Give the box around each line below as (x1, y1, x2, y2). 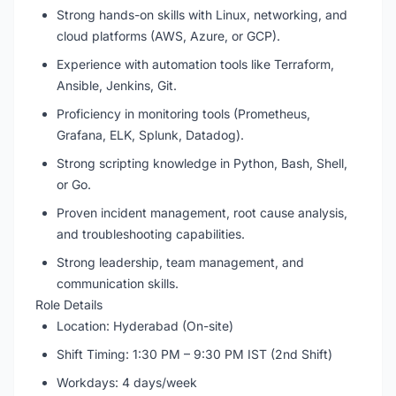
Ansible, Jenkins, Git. (57, 78, 177, 93)
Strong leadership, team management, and (57, 255, 304, 270)
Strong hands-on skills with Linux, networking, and (57, 7, 347, 22)
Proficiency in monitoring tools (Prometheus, (57, 106, 310, 121)
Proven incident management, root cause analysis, (57, 205, 347, 220)
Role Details (35, 297, 103, 312)
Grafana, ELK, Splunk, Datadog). (57, 127, 244, 142)
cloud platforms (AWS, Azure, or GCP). (57, 28, 280, 43)
